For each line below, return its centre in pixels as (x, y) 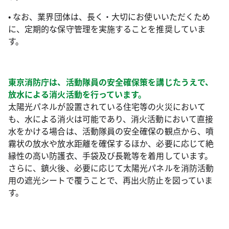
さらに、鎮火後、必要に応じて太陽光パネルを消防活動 (111, 167)
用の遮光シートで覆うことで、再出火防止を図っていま (110, 180)
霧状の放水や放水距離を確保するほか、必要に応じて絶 (111, 143)
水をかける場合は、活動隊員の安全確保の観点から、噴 (111, 131)
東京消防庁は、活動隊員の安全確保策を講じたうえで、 (111, 82)
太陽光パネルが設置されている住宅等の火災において (107, 106)
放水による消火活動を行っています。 (77, 94)
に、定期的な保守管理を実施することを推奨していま (107, 28)
